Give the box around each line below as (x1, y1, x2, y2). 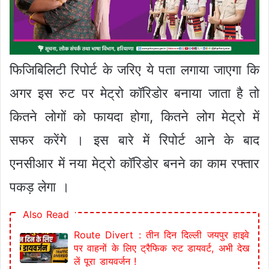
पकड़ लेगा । (10, 179, 70, 195)
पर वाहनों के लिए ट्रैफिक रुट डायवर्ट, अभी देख (74, 242, 249, 255)
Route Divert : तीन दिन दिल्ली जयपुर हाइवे (74, 229, 249, 241)
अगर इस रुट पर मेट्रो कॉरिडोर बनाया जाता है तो (10, 85, 259, 101)
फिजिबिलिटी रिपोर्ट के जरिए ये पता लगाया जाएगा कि (10, 62, 259, 78)
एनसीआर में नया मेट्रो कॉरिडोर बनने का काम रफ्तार (10, 156, 259, 172)
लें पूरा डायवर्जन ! (74, 255, 136, 268)
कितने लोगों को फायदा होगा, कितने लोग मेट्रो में (10, 109, 259, 125)
